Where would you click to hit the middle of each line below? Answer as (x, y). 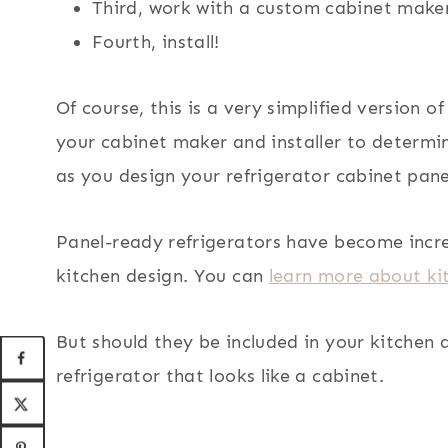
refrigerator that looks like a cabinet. (220, 376)
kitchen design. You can (162, 276)
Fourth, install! (156, 42)
